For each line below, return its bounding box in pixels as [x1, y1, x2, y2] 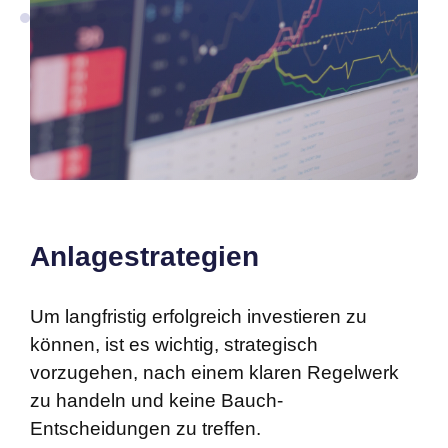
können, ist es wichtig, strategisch [30, 334, 318, 356]
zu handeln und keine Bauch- [30, 390, 283, 412]
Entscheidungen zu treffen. [30, 418, 261, 440]
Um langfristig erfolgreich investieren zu [30, 306, 367, 328]
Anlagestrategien [30, 241, 259, 273]
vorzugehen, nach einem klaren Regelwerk [30, 362, 399, 384]
